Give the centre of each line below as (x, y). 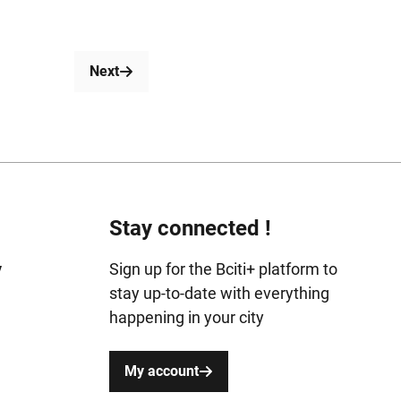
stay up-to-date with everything (219, 293)
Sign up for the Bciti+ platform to (223, 269)
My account (161, 371)
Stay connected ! (190, 228)
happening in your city (186, 317)
